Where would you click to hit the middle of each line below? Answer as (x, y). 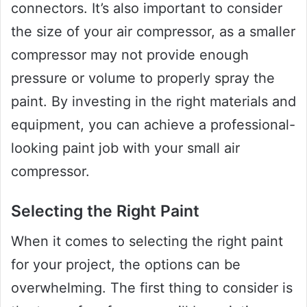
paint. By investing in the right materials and (153, 101)
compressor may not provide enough (130, 54)
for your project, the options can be (126, 265)
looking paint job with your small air (125, 148)
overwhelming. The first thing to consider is (152, 288)
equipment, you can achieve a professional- (153, 124)
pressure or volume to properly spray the (143, 78)
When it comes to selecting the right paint (147, 242)
